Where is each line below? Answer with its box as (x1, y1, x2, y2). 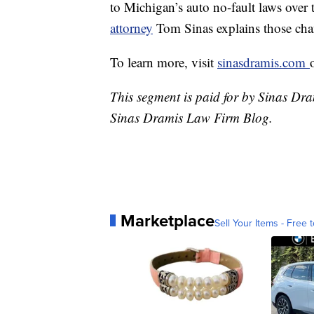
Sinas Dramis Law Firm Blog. (110, 108, 273, 126)
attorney (110, 18, 153, 36)
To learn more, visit (110, 53, 217, 71)
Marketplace (121, 207, 214, 233)
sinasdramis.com (217, 53, 310, 71)
